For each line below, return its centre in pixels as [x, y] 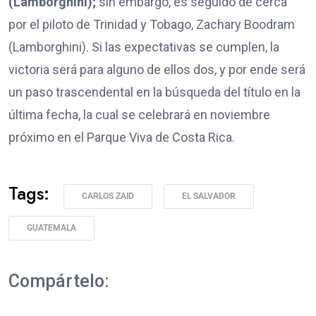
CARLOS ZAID [108, 196]
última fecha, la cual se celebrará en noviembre [139, 115]
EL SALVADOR [209, 196]
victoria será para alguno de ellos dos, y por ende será [157, 70]
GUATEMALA [51, 228]
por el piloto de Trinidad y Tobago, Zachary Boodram [152, 25]
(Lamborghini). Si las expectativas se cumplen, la [144, 47]
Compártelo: [59, 281]
